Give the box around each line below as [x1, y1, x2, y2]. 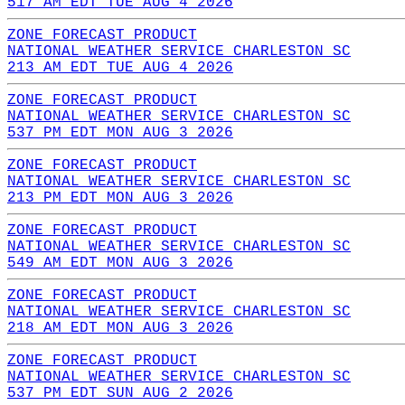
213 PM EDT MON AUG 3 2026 [7, 189, 233, 206]
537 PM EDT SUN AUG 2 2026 [7, 384, 233, 401]
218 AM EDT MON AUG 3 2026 [7, 319, 233, 336]
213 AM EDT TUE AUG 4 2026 [7, 59, 233, 76]
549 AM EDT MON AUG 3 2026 [7, 254, 233, 271]
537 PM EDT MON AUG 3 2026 [7, 124, 233, 141]
